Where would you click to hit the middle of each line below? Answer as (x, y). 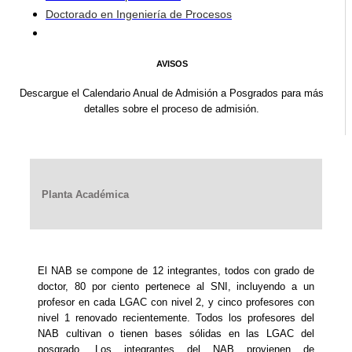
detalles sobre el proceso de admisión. (172, 109)
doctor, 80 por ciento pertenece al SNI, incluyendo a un (176, 286)
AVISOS (172, 64)
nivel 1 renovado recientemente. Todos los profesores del (176, 317)
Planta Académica (85, 194)
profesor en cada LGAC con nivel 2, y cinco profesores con (176, 302)
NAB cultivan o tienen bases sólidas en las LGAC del (176, 333)
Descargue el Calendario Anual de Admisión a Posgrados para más (172, 93)
